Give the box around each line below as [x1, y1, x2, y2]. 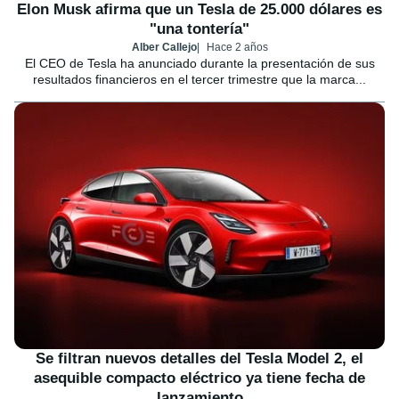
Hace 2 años [206, 41, 268, 54]
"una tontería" [150, 20, 249, 38]
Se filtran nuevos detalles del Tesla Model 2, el [36, 350, 363, 368]
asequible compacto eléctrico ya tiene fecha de [34, 370, 365, 387]
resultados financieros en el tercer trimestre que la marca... [33, 72, 366, 87]
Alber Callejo [131, 41, 197, 54]
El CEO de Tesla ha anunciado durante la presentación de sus [24, 56, 375, 71]
